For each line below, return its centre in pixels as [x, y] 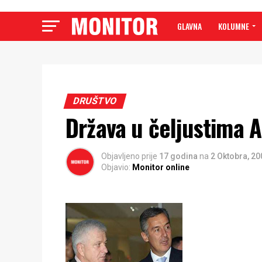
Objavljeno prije [129, 156]
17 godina [179, 156]
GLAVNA [189, 26]
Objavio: [116, 167]
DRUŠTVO [95, 101]
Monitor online [161, 167]
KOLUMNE [234, 26]
